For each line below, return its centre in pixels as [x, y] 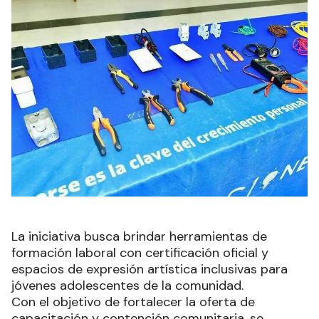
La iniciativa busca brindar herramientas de [139, 237]
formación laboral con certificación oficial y [140, 253]
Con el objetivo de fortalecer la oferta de [133, 302]
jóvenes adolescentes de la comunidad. [127, 286]
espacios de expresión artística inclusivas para [150, 270]
